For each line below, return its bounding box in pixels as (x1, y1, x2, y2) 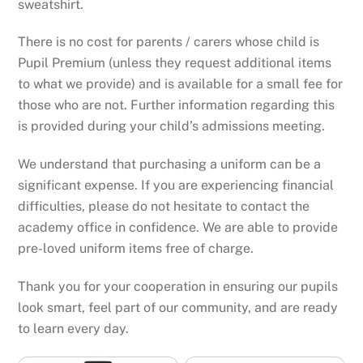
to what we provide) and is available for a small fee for (18, 76, 344, 92)
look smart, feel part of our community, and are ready (18, 300, 339, 316)
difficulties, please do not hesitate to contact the (18, 199, 310, 215)
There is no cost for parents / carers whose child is (18, 34, 320, 50)
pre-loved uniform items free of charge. (18, 241, 254, 257)
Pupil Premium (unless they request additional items (18, 55, 332, 71)
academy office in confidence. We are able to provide (18, 220, 339, 236)
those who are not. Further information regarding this (18, 97, 335, 113)
